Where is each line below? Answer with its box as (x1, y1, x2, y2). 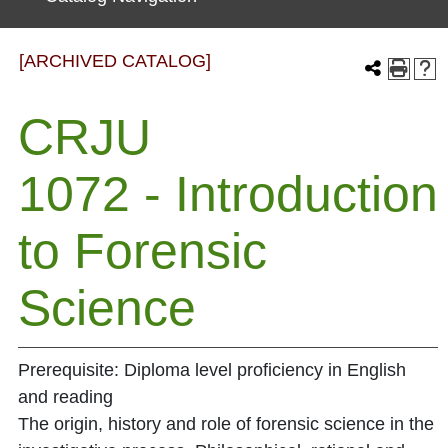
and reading (18, 387, 113, 407)
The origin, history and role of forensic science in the (18, 414, 434, 434)
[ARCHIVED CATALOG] (19, 51, 211, 71)
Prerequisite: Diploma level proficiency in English (18, 360, 406, 380)
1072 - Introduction (18, 166, 438, 222)
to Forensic (18, 223, 267, 279)
